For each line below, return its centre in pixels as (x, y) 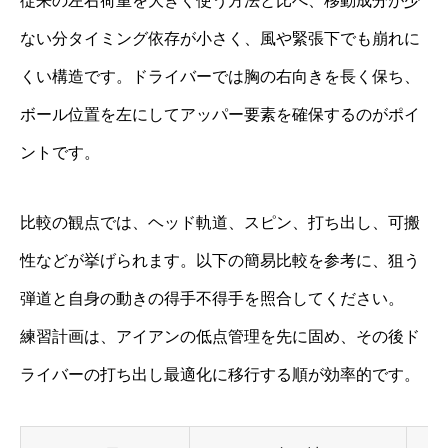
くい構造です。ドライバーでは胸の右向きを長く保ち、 (220, 77)
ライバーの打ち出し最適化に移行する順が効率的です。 (220, 375)
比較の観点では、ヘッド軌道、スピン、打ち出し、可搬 (220, 223)
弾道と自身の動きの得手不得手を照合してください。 (212, 299)
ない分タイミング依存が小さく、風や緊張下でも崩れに (220, 39)
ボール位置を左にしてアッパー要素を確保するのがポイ (220, 115)
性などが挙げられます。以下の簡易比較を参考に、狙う (220, 261)
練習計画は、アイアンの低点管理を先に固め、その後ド (220, 337)
